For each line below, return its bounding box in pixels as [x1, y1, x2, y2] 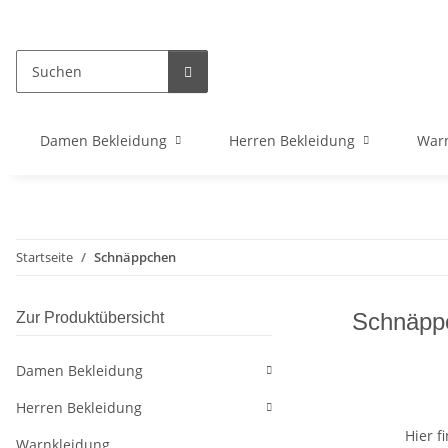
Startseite [16, 248, 73, 266]
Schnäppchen [94, 248, 176, 266]
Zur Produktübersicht [16, 309, 164, 326]
